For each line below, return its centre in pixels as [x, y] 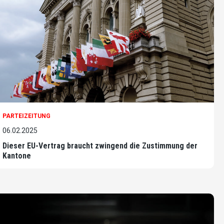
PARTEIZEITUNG [26, 116]
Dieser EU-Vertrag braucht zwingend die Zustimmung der [100, 146]
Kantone [17, 156]
